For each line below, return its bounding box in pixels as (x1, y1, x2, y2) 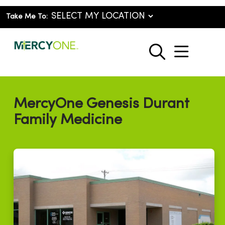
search (156, 49, 205, 65)
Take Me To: (6, 14, 48, 20)
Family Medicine (14, 114, 122, 128)
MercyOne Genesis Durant (14, 97, 189, 111)
